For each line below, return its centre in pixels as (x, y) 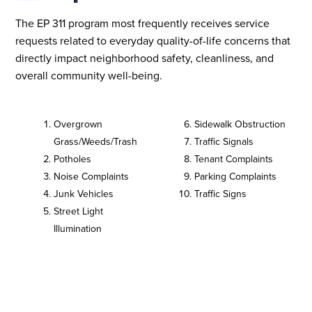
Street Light (79, 211)
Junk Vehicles (84, 193)
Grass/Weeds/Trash (96, 141)
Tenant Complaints (233, 158)
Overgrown (78, 124)
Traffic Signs (220, 193)
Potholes (73, 158)
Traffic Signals (224, 141)
